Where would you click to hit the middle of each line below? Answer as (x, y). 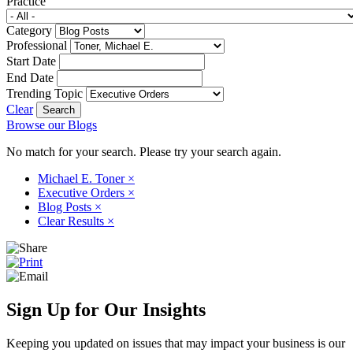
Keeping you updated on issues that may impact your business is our (176, 343)
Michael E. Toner (83, 178)
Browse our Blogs (52, 124)
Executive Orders (83, 192)
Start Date (31, 61)
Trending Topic (45, 93)
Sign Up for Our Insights (106, 309)
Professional (37, 45)
